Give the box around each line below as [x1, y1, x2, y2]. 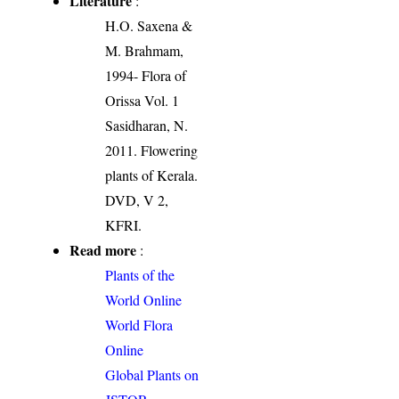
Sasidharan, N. [105, 115, 189, 134]
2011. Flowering [105, 140, 199, 159]
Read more [69, 239, 137, 260]
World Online [105, 289, 183, 309]
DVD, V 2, [105, 190, 169, 209]
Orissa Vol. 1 [105, 90, 180, 110]
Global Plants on [105, 364, 199, 384]
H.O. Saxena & [105, 15, 193, 35]
